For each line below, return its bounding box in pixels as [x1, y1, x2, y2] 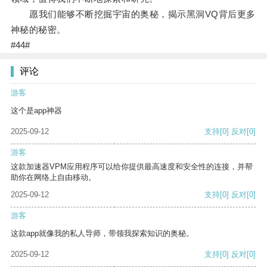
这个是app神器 [11, 106, 62, 116]
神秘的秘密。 [10, 24, 66, 35]
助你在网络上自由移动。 [11, 173, 96, 182]
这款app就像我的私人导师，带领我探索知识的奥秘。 [11, 229, 194, 238]
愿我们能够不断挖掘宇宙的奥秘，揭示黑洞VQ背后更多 [10, 9, 256, 20]
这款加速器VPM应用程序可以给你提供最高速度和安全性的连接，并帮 [11, 162, 253, 172]
